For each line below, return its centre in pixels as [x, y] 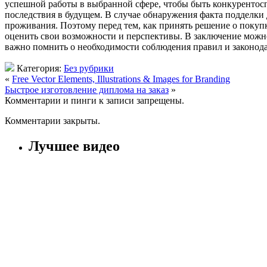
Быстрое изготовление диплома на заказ [87, 89]
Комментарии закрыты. [52, 120]
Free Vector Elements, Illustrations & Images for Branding [121, 79]
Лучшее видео [74, 146]
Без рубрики [89, 68]
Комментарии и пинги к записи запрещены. [94, 100]
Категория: [39, 68]
